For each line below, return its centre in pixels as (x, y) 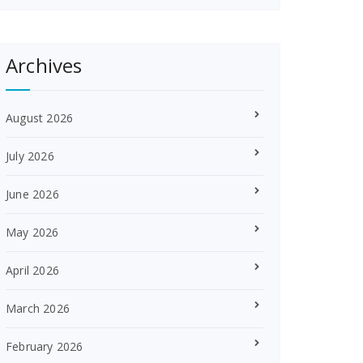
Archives (44, 65)
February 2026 (45, 346)
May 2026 (32, 232)
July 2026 (30, 156)
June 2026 (32, 194)
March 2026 (38, 308)
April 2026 (32, 270)
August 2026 (40, 118)
